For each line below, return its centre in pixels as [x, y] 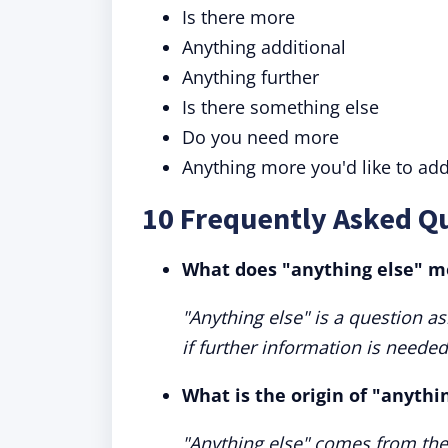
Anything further [250, 77]
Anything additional [264, 47]
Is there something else [280, 107]
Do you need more [260, 137]
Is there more [238, 17]
